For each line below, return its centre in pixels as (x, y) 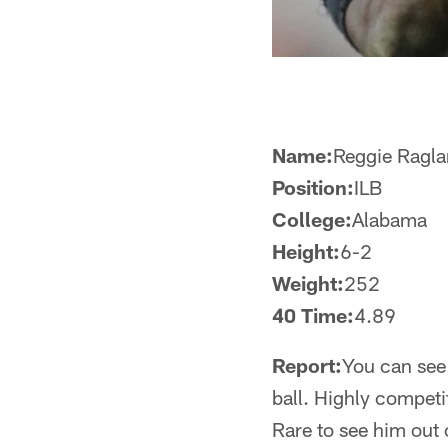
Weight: (308, 283)
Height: (306, 251)
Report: (307, 365)
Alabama (389, 219)
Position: (313, 187)
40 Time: (313, 315)
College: (312, 219)
